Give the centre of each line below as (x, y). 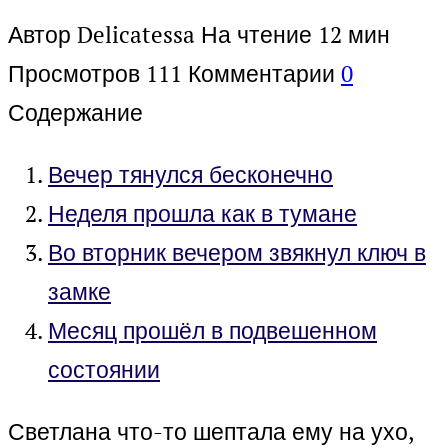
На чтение (256, 35)
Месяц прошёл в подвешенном (212, 331)
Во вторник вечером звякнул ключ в (237, 253)
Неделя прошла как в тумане (202, 214)
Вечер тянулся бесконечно (190, 175)
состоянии (104, 370)
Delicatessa (136, 35)
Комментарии (261, 74)
